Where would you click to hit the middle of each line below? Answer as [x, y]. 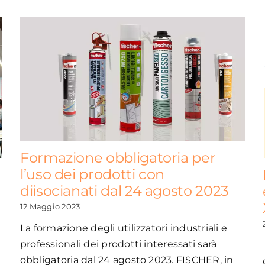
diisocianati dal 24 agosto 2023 [124, 190]
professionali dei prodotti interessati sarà [118, 244]
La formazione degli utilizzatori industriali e [124, 228]
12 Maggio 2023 [50, 206]
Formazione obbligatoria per [118, 157]
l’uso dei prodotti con [92, 174]
